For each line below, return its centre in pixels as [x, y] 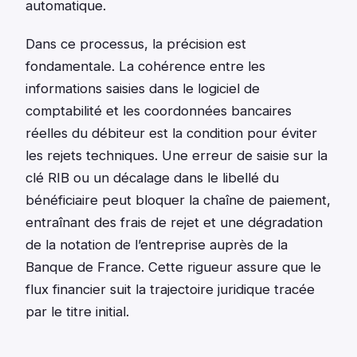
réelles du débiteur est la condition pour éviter [171, 133]
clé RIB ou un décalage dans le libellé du [152, 178]
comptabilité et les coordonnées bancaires [159, 111]
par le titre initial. [77, 312]
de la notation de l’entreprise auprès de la [157, 245]
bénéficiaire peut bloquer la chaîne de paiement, [178, 200]
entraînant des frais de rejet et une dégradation [174, 223]
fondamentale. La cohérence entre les [145, 67]
